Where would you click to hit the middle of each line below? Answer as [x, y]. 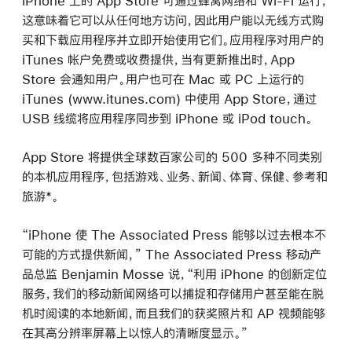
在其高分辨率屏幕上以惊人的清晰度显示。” [135, 332]
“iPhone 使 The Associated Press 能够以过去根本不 [174, 234]
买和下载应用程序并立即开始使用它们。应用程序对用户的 [173, 39]
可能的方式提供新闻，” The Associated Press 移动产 [172, 254]
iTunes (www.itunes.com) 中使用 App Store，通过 [169, 98]
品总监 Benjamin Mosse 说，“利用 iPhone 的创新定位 [174, 273]
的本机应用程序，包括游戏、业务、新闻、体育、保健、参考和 [175, 176]
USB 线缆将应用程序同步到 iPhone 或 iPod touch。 [167, 118]
